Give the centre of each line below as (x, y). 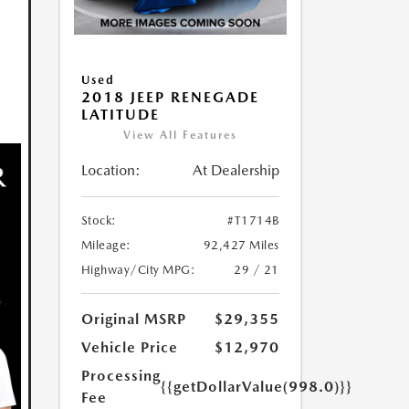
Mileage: (106, 246)
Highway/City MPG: (138, 270)
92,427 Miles (241, 246)
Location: (110, 171)
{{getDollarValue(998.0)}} (256, 387)
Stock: (99, 221)
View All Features (180, 136)
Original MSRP (133, 320)
